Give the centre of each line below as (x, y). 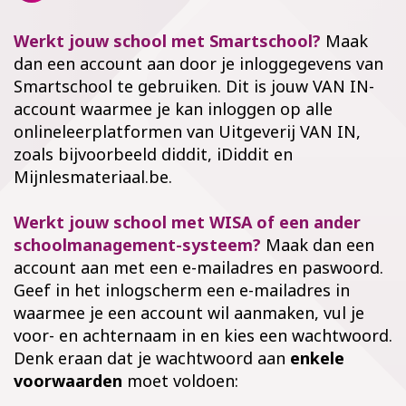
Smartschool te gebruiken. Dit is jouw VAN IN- (194, 87)
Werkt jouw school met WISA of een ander (187, 222)
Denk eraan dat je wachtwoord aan (152, 358)
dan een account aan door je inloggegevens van (198, 64)
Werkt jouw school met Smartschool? (167, 41)
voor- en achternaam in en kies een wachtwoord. (203, 336)
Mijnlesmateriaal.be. (93, 177)
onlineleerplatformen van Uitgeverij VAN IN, (187, 132)
